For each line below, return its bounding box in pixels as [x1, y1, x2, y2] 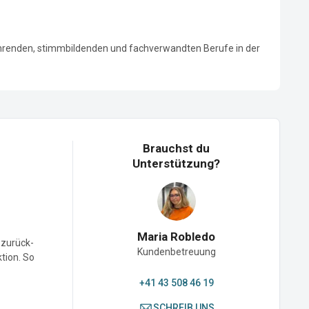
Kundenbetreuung [137, 246, 216, 257]
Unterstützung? [132, 156, 220, 170]
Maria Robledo [137, 229, 215, 243]
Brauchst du [143, 141, 210, 155]
